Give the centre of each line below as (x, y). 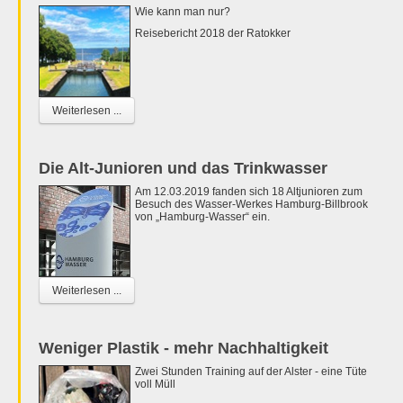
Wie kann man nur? (183, 11)
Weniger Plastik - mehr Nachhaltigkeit (184, 348)
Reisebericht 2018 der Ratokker (213, 33)
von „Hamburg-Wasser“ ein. (202, 216)
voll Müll (155, 384)
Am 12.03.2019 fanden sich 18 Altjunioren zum (249, 191)
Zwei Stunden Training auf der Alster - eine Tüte (251, 371)
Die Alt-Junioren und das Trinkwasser (183, 168)
